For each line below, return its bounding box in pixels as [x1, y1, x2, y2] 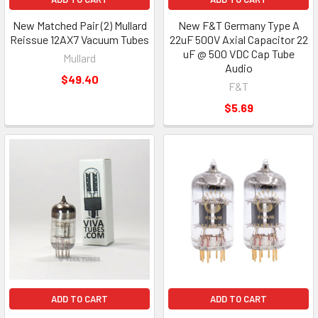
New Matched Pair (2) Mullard [12, 18, 147, 32]
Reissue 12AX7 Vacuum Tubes [10, 33, 149, 46]
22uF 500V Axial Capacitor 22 [169, 33, 308, 46]
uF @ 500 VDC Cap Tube [182, 47, 295, 60]
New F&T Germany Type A [177, 18, 300, 32]
